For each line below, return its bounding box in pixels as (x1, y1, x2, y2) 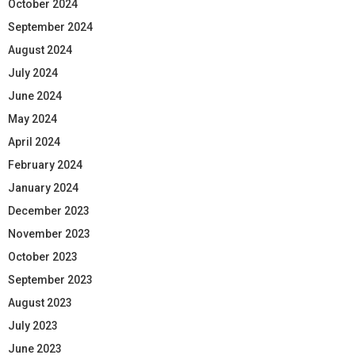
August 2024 (8, 43, 72, 56)
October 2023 (8, 250, 78, 263)
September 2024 (8, 20, 93, 33)
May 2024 (8, 112, 57, 125)
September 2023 (8, 273, 93, 286)
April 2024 (8, 135, 60, 148)
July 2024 (8, 66, 58, 79)
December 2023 (8, 204, 90, 217)
